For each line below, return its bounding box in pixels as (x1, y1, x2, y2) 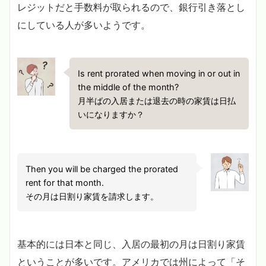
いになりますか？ (78, 109, 145, 119)
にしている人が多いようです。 (17, 19, 150, 31)
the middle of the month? (78, 81, 179, 92)
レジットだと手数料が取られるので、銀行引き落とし (17, 1, 245, 14)
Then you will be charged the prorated (26, 163, 179, 174)
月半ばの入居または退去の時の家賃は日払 (78, 95, 236, 106)
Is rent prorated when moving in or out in (78, 68, 240, 78)
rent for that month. (26, 177, 104, 188)
